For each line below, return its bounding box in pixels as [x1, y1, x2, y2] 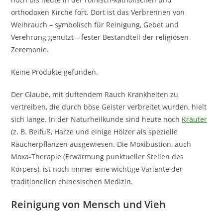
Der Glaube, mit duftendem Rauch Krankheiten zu [11, 89, 179, 99]
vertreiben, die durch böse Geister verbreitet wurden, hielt [11, 102, 207, 111]
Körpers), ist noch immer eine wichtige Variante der [11, 164, 183, 174]
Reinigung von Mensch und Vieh [11, 197, 166, 211]
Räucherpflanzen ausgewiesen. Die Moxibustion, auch [11, 139, 192, 149]
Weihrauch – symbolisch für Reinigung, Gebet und [11, 19, 179, 29]
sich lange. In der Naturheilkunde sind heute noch [11, 114, 182, 124]
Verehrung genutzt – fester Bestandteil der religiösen [11, 32, 189, 42]
